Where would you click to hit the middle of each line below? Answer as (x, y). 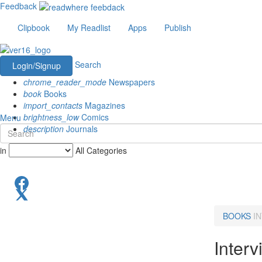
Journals (81, 128)
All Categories (101, 150)
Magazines (104, 105)
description (44, 128)
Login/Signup (36, 65)
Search (88, 64)
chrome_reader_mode (65, 82)
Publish (178, 28)
